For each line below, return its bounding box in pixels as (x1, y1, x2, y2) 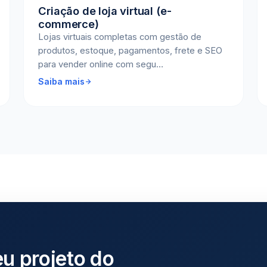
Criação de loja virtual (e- (38, 4, 172, 17)
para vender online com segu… (38, 59, 164, 70)
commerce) (38, 17, 99, 30)
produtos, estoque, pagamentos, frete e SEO (38, 45, 223, 56)
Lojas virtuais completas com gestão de (38, 32, 202, 42)
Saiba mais (38, 76, 85, 86)
